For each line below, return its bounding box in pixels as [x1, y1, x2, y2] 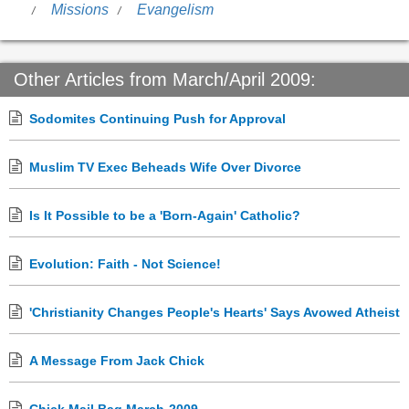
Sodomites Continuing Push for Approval [29, 111, 286, 127]
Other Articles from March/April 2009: [14, 69, 316, 90]
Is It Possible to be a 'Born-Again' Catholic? [29, 208, 300, 224]
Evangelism [137, 2, 214, 18]
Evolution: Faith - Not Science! [29, 257, 221, 272]
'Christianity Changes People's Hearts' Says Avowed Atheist [29, 305, 400, 320]
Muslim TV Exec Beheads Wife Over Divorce [29, 160, 301, 175]
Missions [51, 2, 109, 18]
